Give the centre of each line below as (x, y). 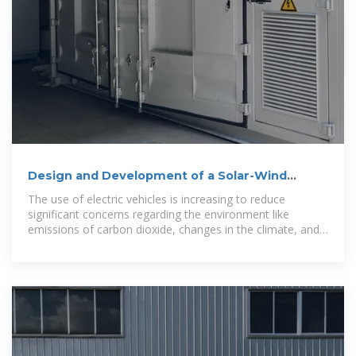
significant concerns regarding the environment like (159, 215)
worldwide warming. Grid (91, 245)
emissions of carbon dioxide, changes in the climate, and (174, 230)
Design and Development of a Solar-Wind (157, 176)
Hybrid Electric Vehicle (98, 192)
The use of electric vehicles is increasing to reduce (157, 199)
